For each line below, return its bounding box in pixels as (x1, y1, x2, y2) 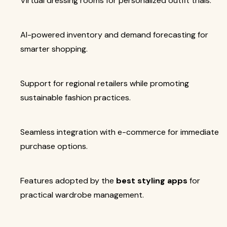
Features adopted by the (20, 175, 116, 186)
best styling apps (116, 175, 187, 186)
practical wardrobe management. (20, 190, 144, 200)
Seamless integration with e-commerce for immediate (20, 127, 219, 137)
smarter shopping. (20, 44, 88, 54)
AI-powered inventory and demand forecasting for (20, 29, 208, 40)
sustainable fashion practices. (20, 92, 131, 103)
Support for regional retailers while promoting (20, 78, 189, 89)
